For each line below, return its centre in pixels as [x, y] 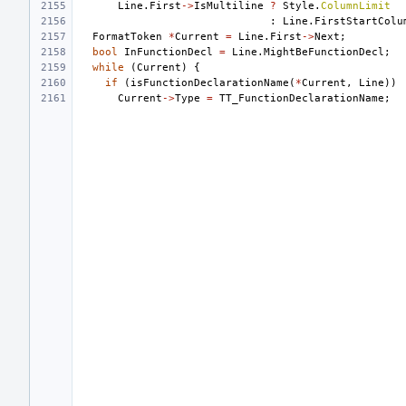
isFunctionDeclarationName [210, 82]
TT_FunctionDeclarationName [302, 98]
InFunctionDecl [169, 52]
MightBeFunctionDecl [324, 52]
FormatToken [127, 36]
